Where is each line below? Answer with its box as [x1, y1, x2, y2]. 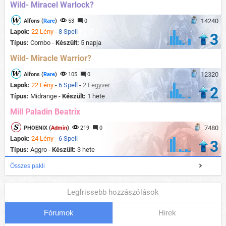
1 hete [87, 92, 105, 100]
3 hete [77, 145, 95, 153]
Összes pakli [10, 162, 45, 169]
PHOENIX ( [24, 124, 51, 131]
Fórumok [44, 208, 74, 217]
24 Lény [31, 134, 53, 142]
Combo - [30, 38, 55, 46]
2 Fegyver [83, 81, 110, 89]
